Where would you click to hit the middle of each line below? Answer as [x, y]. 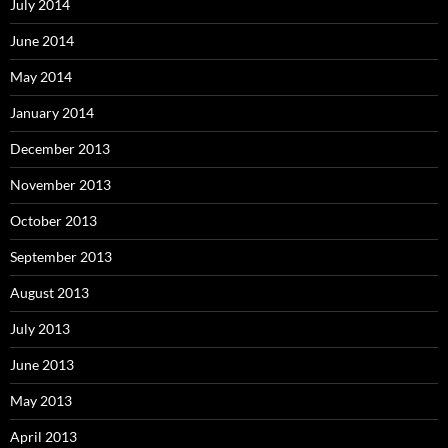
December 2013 [60, 149]
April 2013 [43, 437]
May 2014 [41, 77]
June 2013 [42, 365]
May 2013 [41, 401]
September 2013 [61, 257]
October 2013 [53, 221]
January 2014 [52, 113]
